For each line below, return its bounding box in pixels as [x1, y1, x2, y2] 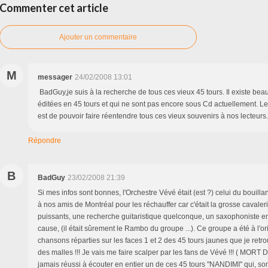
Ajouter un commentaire [59, 32, 137, 41]
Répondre [28, 136, 61, 145]
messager [38, 72, 72, 81]
